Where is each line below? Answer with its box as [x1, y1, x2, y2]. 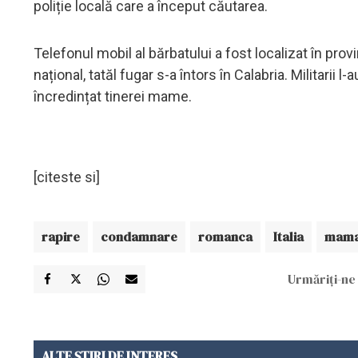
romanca [198, 227, 253, 245]
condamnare [101, 227, 177, 245]
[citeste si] [34, 168, 100, 185]
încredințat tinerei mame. [34, 87, 192, 105]
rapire [42, 227, 80, 245]
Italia [273, 227, 304, 245]
